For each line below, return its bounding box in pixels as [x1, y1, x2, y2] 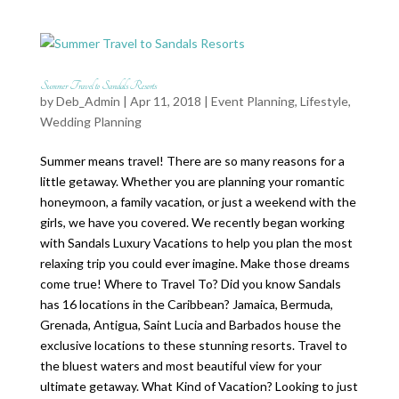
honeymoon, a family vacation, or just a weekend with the [39, 194, 356, 209]
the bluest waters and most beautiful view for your [39, 358, 322, 373]
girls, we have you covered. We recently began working [39, 215, 345, 230]
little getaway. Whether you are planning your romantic [39, 174, 345, 189]
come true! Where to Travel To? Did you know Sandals [39, 276, 341, 291]
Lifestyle [299, 94, 348, 109]
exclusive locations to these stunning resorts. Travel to [39, 338, 347, 353]
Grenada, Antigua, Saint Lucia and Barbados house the [39, 317, 341, 332]
